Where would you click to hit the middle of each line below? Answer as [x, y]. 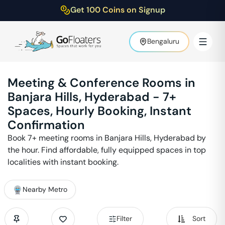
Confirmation [46, 125]
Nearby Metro [45, 189]
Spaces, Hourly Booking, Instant [99, 111]
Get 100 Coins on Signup [118, 10]
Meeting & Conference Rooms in [101, 83]
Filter [125, 218]
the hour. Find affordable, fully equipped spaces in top [107, 150]
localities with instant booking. [63, 162]
